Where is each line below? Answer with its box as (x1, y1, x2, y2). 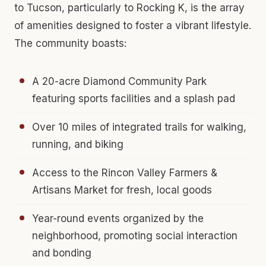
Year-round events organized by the (32, 212, 204, 224)
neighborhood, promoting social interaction (32, 229, 237, 242)
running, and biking (32, 138, 123, 150)
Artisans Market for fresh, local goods (32, 183, 212, 196)
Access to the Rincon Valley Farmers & (32, 166, 217, 179)
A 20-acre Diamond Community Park (32, 75, 207, 87)
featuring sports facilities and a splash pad (32, 92, 235, 104)
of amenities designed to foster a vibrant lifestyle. (14, 19, 251, 31)
